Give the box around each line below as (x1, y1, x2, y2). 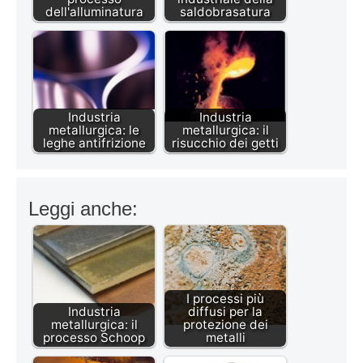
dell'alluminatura (45, 3, 143, 19)
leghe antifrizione (42, 135, 146, 151)
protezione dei (182, 316, 268, 332)
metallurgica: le (49, 122, 139, 138)
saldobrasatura (180, 3, 271, 19)
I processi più (186, 290, 264, 306)
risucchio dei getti (172, 135, 279, 151)
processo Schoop (43, 329, 145, 345)
